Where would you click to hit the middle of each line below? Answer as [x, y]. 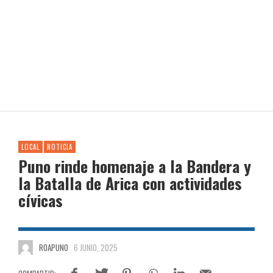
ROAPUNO [53, 247]
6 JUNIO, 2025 [96, 247]
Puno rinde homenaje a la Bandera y [135, 166]
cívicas [41, 200]
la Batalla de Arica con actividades [130, 183]
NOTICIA [60, 147]
